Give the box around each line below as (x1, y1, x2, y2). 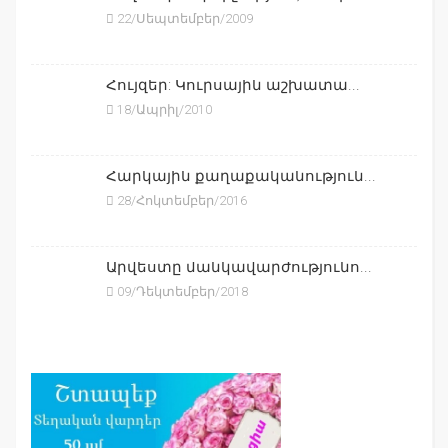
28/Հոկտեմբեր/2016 (114, 192, 247, 208)
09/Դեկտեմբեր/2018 (114, 283, 248, 299)
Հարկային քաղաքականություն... (106, 166, 376, 185)
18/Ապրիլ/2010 (114, 101, 212, 117)
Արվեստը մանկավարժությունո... (106, 257, 372, 276)
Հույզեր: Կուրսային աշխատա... (106, 75, 360, 94)
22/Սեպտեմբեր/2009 (114, 10, 253, 26)
